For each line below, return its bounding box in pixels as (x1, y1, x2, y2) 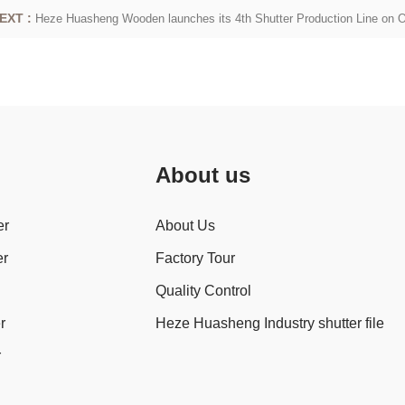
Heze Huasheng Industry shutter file (155, 316, 384, 331)
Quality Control (155, 283, 251, 298)
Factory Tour (155, 250, 235, 266)
